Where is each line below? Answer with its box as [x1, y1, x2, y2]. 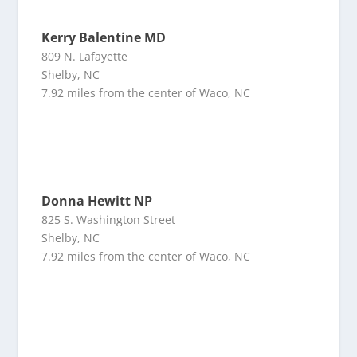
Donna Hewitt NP [41, 192, 153, 210]
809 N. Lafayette [41, 49, 128, 65]
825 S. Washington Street [41, 212, 176, 228]
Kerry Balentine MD [41, 29, 167, 47]
